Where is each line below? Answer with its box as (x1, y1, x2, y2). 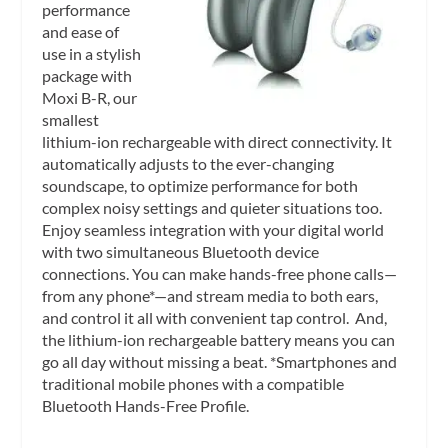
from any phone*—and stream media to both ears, (42, 285, 379, 305)
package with (42, 65, 133, 85)
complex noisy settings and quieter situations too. (42, 197, 383, 217)
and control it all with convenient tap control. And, (42, 307, 388, 327)
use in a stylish (42, 43, 142, 63)
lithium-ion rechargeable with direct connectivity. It (42, 131, 393, 151)
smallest (42, 109, 100, 129)
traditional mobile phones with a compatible (42, 373, 345, 393)
